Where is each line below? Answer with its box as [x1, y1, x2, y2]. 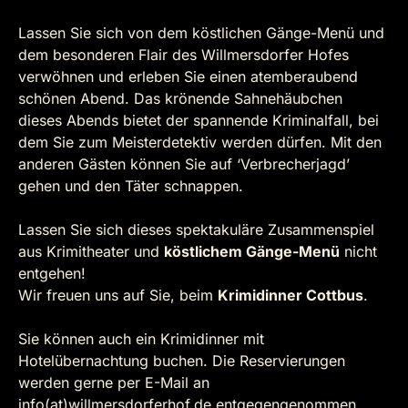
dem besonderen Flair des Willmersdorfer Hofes [18, 46, 349, 64]
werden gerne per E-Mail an [18, 373, 209, 392]
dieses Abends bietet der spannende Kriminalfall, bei [18, 111, 379, 129]
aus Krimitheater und [18, 242, 164, 260]
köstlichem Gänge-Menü [164, 242, 340, 260]
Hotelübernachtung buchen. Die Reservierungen [18, 352, 345, 370]
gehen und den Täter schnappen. [18, 177, 248, 195]
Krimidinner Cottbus [218, 286, 363, 304]
